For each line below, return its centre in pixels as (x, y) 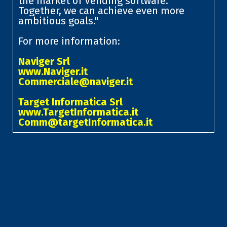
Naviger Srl (44, 61)
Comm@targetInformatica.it (85, 122)
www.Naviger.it (53, 71)
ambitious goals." (58, 21)
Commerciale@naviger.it (75, 81)
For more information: (69, 41)
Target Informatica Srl (70, 102)
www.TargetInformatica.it (78, 112)
